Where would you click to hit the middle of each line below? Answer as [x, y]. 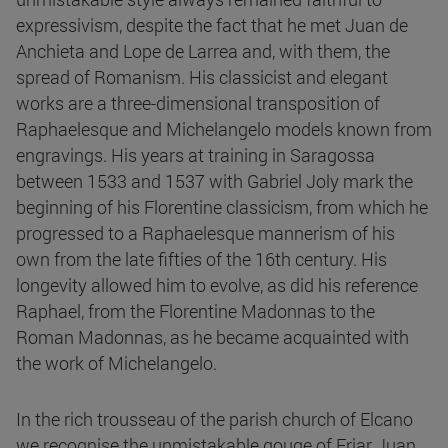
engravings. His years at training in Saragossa [195, 155]
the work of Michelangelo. [116, 363]
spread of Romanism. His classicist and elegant [202, 77]
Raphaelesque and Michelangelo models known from [224, 129]
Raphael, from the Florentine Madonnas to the [195, 311]
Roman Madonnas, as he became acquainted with [212, 337]
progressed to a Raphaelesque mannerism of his [205, 233]
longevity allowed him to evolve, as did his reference [217, 285]
